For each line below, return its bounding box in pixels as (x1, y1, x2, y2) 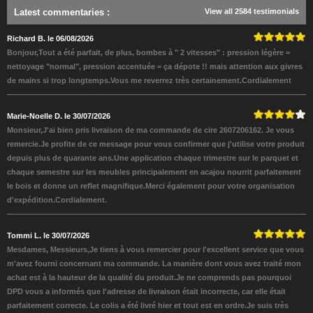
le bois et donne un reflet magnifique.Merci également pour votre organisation (7, 182, 295, 190)
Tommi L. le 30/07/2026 (7, 231, 89, 240)
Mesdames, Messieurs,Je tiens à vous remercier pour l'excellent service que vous (7, 245, 304, 254)
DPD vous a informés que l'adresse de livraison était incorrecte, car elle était (7, 287, 286, 296)
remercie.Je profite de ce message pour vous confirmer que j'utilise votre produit (7, 140, 305, 148)
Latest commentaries (14, 7, 107, 17)
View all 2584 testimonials (205, 7, 299, 15)
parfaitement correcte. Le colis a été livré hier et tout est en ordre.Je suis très (7, 301, 289, 310)
